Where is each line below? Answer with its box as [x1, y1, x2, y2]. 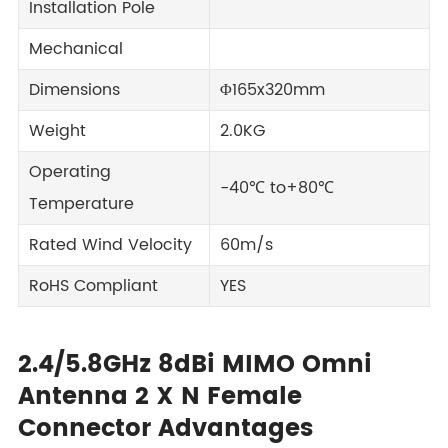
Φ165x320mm [220, 77, 325, 103]
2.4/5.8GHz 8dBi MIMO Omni [17, 345, 372, 385]
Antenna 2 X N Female [17, 377, 302, 417]
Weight [29, 118, 86, 144]
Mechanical [29, 36, 123, 62]
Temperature [29, 191, 134, 217]
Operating [29, 159, 111, 185]
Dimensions [29, 77, 120, 103]
